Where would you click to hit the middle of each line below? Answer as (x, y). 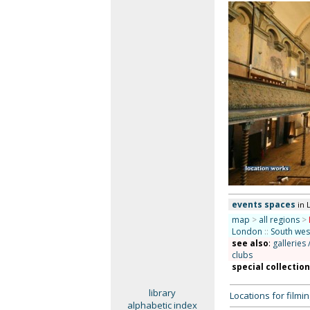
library (163, 293)
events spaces (263, 204)
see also (250, 243)
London (247, 231)
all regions (279, 220)
